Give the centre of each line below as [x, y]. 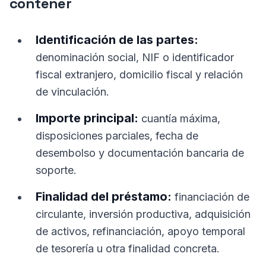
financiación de [210, 197]
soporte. [56, 170]
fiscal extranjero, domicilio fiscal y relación [139, 75]
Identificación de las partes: [117, 40]
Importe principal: [87, 118]
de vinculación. [72, 92]
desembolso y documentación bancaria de [140, 153]
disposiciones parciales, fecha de [117, 136]
